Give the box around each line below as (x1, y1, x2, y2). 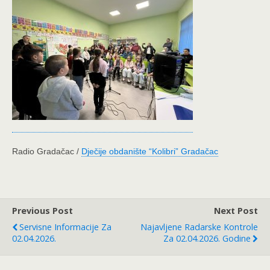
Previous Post (12, 204, 73, 216)
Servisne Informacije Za (19, 221, 111, 233)
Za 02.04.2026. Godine (163, 232, 251, 244)
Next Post (214, 204, 258, 216)
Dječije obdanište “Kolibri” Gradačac (81, 146, 218, 156)
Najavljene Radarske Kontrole (140, 221, 258, 233)
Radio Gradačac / (12, 146, 81, 156)
